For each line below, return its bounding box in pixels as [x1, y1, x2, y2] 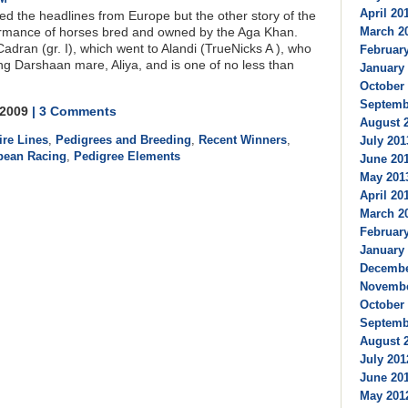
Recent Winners [199, 132, 287, 147]
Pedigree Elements [74, 148, 180, 163]
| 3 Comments [32, 103, 117, 118]
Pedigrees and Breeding [56, 132, 191, 147]
